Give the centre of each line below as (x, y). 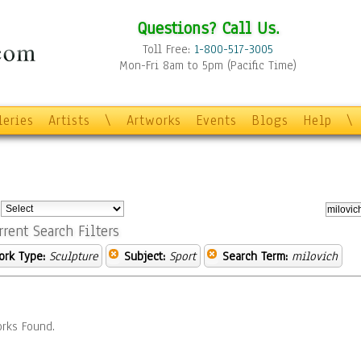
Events (216, 120)
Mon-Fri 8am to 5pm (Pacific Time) (208, 65)
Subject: (145, 256)
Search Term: (255, 256)
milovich (315, 256)
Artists (69, 120)
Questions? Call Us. (208, 28)
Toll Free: (168, 49)
